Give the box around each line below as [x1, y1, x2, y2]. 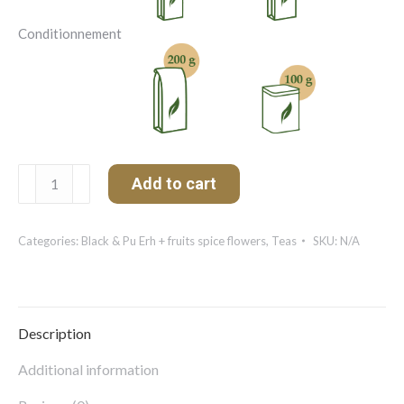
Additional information [18, 361, 159, 378]
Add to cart [132, 174, 216, 193]
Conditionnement [18, 25, 122, 41]
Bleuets [17, 199, 64, 216]
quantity [17, 217, 69, 234]
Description [18, 325, 91, 342]
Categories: [18, 234, 81, 248]
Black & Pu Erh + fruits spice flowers [81, 234, 266, 248]
